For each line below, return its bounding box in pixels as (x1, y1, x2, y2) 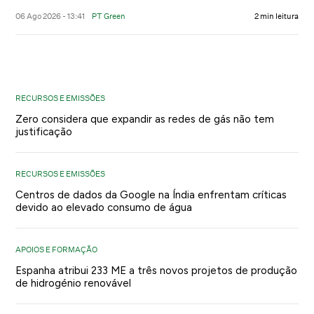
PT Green (92, 11, 126, 21)
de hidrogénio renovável (15, 276, 132, 289)
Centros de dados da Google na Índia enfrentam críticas (15, 188, 287, 201)
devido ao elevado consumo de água (15, 200, 193, 214)
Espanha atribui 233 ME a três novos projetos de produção (15, 264, 298, 277)
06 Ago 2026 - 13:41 (15, 11, 86, 21)
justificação (15, 125, 73, 138)
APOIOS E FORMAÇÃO (15, 244, 98, 254)
